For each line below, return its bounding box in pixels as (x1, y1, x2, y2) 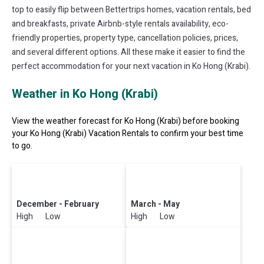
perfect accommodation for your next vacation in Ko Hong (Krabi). (12, 60, 250, 72)
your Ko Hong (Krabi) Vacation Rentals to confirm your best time (12, 127, 243, 140)
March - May (131, 197, 180, 210)
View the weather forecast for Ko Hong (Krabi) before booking (12, 114, 239, 127)
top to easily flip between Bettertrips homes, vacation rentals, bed (12, 3, 251, 16)
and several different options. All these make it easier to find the (12, 45, 245, 58)
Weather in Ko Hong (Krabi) (12, 85, 158, 103)
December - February (16, 197, 100, 210)
